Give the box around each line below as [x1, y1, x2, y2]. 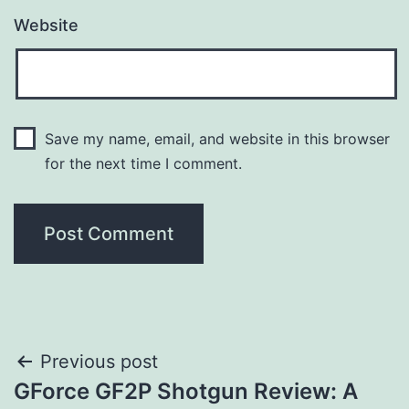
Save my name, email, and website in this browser [44, 130, 390, 149]
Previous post [40, 351, 158, 373]
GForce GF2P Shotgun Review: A [14, 378, 358, 405]
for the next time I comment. [44, 154, 242, 173]
